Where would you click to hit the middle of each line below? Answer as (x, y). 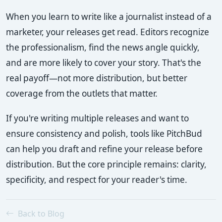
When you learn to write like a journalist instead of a (109, 16)
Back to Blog (40, 213)
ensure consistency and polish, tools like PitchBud (104, 133)
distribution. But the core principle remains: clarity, (106, 164)
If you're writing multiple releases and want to (97, 118)
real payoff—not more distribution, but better (97, 78)
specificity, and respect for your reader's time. (97, 179)
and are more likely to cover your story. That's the (104, 62)
